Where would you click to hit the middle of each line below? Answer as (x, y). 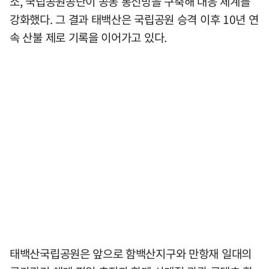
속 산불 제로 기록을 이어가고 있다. (88, 38)
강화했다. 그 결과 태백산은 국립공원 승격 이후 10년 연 (134, 20)
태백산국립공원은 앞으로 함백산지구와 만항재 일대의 (131, 254)
